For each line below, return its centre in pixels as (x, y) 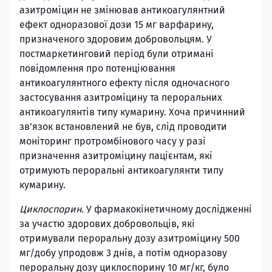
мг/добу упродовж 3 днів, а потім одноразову (123, 253)
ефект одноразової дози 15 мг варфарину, (117, 25)
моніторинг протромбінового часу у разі (113, 141)
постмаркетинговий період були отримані (117, 54)
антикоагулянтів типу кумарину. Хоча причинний (132, 112)
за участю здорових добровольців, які (107, 224)
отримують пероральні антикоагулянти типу (121, 170)
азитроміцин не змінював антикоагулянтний (122, 10)
